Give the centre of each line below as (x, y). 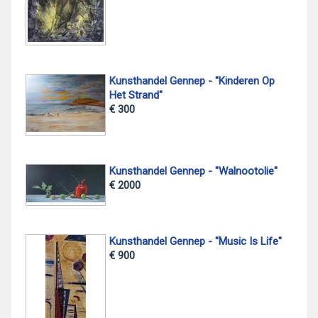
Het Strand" (136, 95)
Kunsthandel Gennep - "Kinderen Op (192, 81)
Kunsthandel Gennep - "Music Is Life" (195, 241)
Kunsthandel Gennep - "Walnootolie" (193, 171)
